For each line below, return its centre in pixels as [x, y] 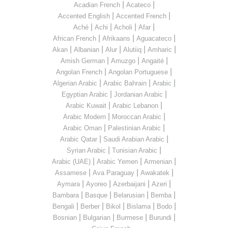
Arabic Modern [84, 117]
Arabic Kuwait [86, 105]
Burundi [160, 217]
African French [74, 38]
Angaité [152, 61]
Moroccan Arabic [136, 117]
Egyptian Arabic [84, 94]
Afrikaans [116, 38]
